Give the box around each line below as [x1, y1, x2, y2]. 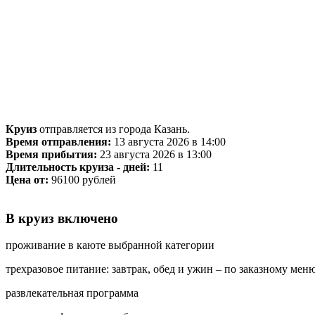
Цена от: [6, 173, 49, 186]
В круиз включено [6, 210, 118, 226]
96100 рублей [49, 173, 116, 186]
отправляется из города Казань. [39, 122, 190, 135]
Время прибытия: [6, 148, 97, 160]
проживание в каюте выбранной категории [6, 239, 214, 252]
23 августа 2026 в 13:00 [97, 148, 212, 160]
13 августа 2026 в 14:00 [111, 135, 226, 148]
